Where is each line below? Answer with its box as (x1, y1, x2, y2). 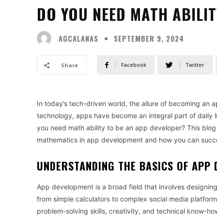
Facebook (121, 61, 146, 69)
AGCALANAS (59, 32, 98, 44)
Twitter (186, 61, 204, 69)
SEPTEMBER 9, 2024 (114, 33, 184, 44)
